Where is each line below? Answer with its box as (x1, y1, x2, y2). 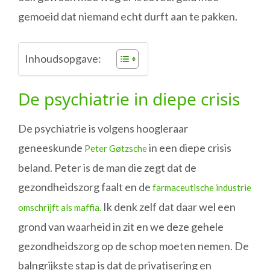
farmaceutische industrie (152, 182, 251, 193)
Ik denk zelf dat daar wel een (101, 200, 236, 213)
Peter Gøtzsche (84, 143, 147, 154)
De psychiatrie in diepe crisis (18, 87, 240, 110)
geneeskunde (18, 141, 84, 154)
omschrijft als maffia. (18, 202, 101, 213)
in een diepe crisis (147, 141, 231, 154)
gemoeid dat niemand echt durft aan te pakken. (18, 10, 237, 23)
